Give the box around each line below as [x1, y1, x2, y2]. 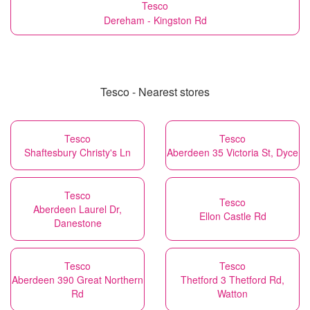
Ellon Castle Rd [199, 209, 266, 223]
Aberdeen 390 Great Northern [12, 273, 143, 286]
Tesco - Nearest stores [100, 84, 210, 100]
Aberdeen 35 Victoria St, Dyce [167, 145, 298, 159]
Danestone [53, 216, 102, 230]
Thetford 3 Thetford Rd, [181, 273, 284, 286]
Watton [217, 286, 248, 300]
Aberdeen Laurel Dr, [33, 202, 122, 216]
